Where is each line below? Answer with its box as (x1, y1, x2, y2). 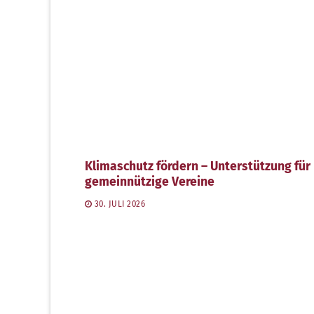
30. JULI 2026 (94, 199, 145, 210)
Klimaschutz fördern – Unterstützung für (84, 158, 310, 174)
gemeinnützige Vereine (84, 174, 214, 189)
